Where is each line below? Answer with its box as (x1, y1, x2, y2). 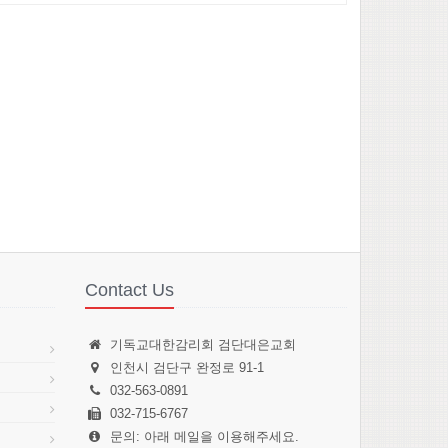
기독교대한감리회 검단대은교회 (109, 337, 296, 352)
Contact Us (84, 280, 174, 300)
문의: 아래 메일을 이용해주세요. (109, 429, 299, 444)
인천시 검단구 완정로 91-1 (109, 360, 264, 375)
